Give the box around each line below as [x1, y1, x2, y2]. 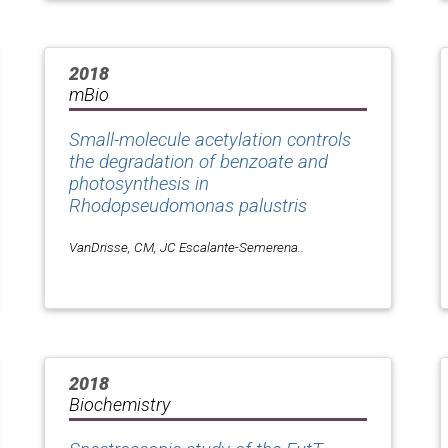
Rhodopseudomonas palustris [69, 195, 307, 218]
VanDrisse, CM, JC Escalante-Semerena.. [69, 239, 304, 256]
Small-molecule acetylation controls [69, 129, 351, 152]
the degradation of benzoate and [69, 151, 328, 174]
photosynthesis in [69, 173, 209, 196]
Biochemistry [69, 394, 170, 416]
